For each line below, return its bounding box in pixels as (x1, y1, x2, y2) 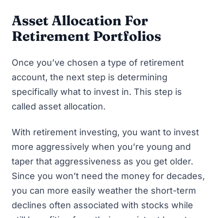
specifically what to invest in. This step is (12, 87, 182, 97)
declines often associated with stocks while (12, 200, 193, 210)
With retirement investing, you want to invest (12, 127, 199, 137)
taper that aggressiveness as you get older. (12, 156, 193, 166)
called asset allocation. (12, 101, 106, 111)
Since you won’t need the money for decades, (12, 170, 205, 181)
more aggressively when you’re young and (12, 141, 191, 152)
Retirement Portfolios (12, 28, 161, 44)
